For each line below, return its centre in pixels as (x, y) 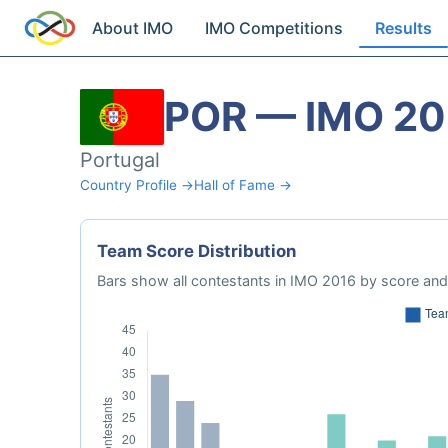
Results (404, 28)
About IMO (133, 28)
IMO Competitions (274, 28)
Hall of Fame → (243, 185)
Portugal (120, 160)
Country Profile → (137, 185)
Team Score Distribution (196, 251)
